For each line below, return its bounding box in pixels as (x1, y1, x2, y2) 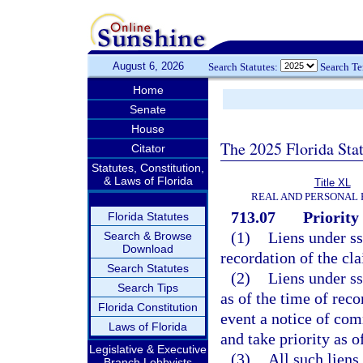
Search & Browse (104, 229, 192, 242)
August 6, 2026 (112, 60, 184, 72)
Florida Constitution (98, 301, 198, 314)
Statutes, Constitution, (92, 161, 204, 174)
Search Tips (117, 281, 178, 294)
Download (122, 242, 173, 255)
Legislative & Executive (89, 343, 207, 356)
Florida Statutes (107, 210, 189, 223)
